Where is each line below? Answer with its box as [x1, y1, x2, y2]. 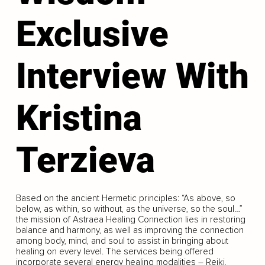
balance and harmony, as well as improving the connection [15, 225, 244, 236]
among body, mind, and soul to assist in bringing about [15, 235, 228, 247]
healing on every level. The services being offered [15, 246, 214, 257]
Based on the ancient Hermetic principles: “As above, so [15, 193, 235, 204]
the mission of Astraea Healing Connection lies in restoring [15, 214, 245, 225]
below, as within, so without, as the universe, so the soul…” [15, 203, 243, 215]
